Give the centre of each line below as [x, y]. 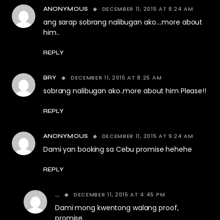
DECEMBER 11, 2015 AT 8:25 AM [116, 78]
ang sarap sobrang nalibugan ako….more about [123, 22]
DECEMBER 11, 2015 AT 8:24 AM [148, 9]
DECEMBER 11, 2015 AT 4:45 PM [119, 195]
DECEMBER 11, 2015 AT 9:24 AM [148, 136]
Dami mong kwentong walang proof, [117, 208]
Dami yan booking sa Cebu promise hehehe [118, 150]
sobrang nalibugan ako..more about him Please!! [125, 91]
